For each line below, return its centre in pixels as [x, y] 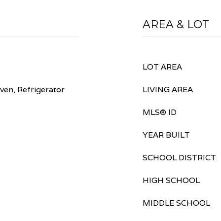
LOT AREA [162, 67]
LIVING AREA [168, 90]
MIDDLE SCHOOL [176, 203]
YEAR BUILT [166, 135]
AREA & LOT [176, 24]
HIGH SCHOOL [171, 180]
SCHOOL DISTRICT [179, 158]
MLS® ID [160, 112]
